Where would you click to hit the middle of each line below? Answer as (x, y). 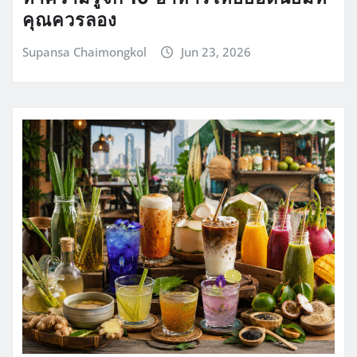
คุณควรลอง (70, 19)
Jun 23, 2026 (216, 51)
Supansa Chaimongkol (84, 51)
